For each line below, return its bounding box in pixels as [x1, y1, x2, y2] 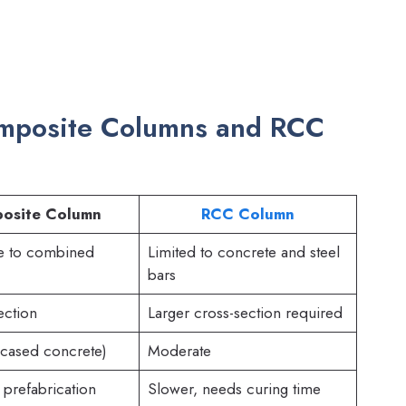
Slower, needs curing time [147, 377, 321, 400]
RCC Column [201, 202, 295, 225]
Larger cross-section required [147, 301, 343, 324]
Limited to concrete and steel [147, 240, 340, 263]
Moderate [147, 339, 211, 362]
